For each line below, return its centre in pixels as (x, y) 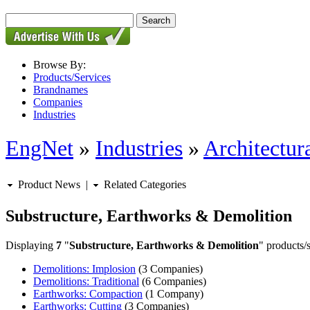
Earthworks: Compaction (88, 293)
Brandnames (61, 90)
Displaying (31, 245)
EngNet (39, 148)
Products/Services (72, 77)
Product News (48, 184)
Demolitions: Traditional (86, 281)
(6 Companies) (173, 281)
